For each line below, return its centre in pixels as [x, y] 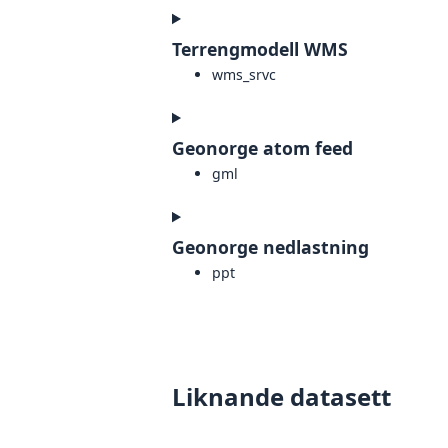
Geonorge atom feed [262, 148]
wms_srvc [244, 75]
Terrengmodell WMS [260, 49]
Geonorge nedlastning [270, 247]
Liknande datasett [281, 397]
